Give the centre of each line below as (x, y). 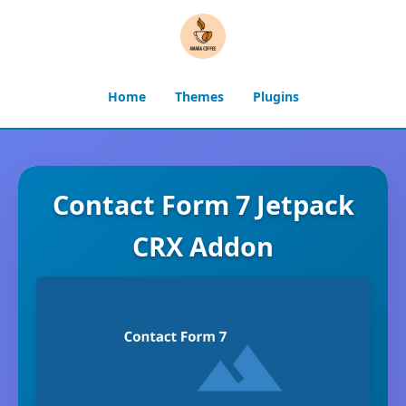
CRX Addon (203, 246)
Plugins (275, 97)
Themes (199, 97)
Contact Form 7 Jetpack (203, 204)
